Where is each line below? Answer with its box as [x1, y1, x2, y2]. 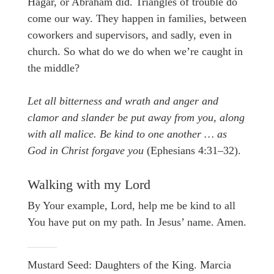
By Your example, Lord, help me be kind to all [28, 199, 235, 212]
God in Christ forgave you [28, 144, 144, 157]
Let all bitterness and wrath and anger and [28, 95, 218, 108]
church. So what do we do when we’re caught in [28, 45, 243, 58]
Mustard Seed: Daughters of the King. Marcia [28, 258, 231, 271]
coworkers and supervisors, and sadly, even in [28, 29, 232, 42]
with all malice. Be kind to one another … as [28, 128, 227, 141]
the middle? [28, 62, 80, 75]
